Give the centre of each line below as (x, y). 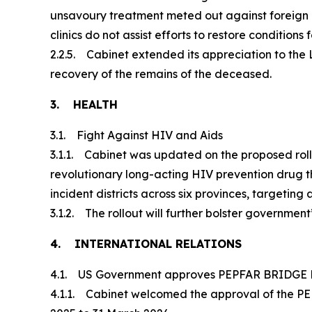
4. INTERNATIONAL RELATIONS (148, 243)
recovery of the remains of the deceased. (161, 73)
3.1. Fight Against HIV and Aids (136, 135)
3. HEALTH (84, 104)
